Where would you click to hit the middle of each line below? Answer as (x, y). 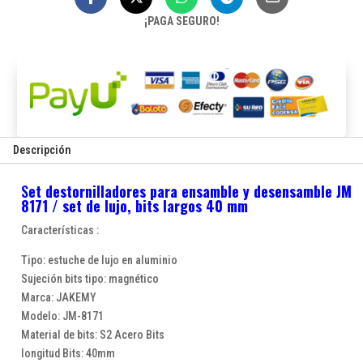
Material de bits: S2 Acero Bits (92, 335)
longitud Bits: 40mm (68, 354)
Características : (60, 231)
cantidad (36, 65)
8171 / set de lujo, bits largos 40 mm (134, 206)
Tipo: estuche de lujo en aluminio (99, 261)
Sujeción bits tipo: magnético (90, 279)
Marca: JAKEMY (58, 298)
